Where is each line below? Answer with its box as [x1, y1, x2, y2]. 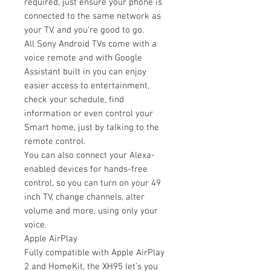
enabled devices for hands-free [24, 163, 148, 175]
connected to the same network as [24, 10, 161, 22]
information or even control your [24, 108, 153, 119]
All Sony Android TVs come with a [24, 38, 157, 50]
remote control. [24, 135, 85, 147]
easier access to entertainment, [24, 80, 149, 91]
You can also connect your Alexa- [24, 149, 155, 161]
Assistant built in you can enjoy [24, 66, 146, 77]
